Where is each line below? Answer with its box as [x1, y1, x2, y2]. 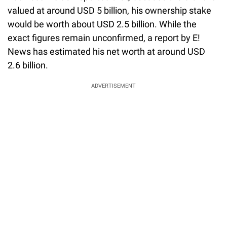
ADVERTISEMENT [91, 83, 136, 90]
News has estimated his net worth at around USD [8, 46, 205, 57]
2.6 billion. [8, 60, 48, 71]
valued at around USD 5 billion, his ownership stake [8, 5, 211, 16]
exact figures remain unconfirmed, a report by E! [8, 32, 200, 44]
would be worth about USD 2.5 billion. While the [8, 19, 197, 30]
